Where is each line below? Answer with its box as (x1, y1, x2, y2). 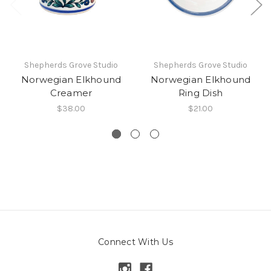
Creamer (50, 87, 93, 99)
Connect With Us (98, 236, 173, 247)
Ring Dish (178, 87, 223, 99)
